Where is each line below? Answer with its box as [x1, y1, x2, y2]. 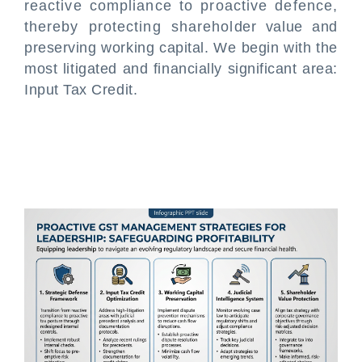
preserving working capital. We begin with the [24, 40, 338, 56]
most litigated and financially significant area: [24, 61, 338, 77]
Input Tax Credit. [24, 82, 138, 98]
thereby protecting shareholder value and [24, 19, 338, 35]
